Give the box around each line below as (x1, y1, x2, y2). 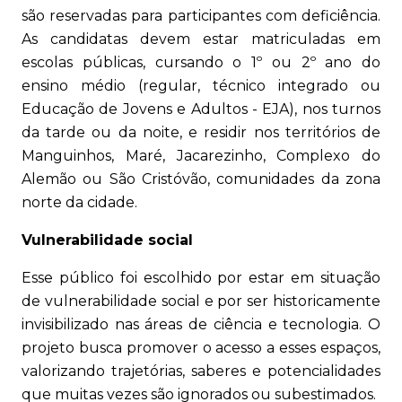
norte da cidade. (22, 194, 137, 212)
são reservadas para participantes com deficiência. (22, 7, 380, 25)
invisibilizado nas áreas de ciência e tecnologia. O (22, 316, 380, 334)
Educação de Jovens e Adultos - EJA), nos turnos (22, 100, 380, 118)
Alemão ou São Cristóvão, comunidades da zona (22, 170, 380, 188)
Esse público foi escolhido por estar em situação (22, 269, 380, 287)
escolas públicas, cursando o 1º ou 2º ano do (22, 54, 380, 72)
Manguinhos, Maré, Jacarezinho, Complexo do (22, 147, 380, 165)
